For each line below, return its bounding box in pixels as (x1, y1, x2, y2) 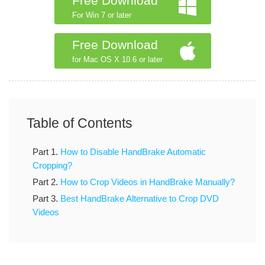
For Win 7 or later (72, 10, 131, 20)
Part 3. (33, 193, 60, 203)
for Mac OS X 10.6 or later (72, 54, 163, 64)
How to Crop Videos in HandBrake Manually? (60, 176, 235, 187)
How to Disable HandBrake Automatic (60, 146, 206, 157)
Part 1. (33, 146, 60, 157)
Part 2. (33, 176, 60, 187)
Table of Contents (27, 115, 132, 131)
